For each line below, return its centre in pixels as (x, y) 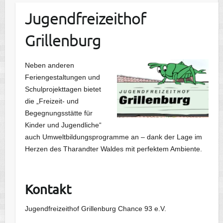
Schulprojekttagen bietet (63, 89)
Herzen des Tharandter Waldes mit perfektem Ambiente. (114, 149)
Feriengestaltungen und (63, 77)
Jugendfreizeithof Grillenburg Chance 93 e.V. (96, 208)
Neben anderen (50, 65)
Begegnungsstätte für (59, 113)
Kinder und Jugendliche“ (63, 125)
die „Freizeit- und (52, 101)
